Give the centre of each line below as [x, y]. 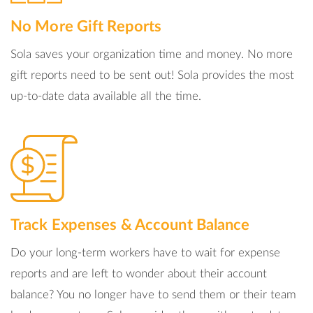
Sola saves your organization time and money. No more [152, 54]
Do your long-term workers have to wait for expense [145, 253]
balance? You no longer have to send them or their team [153, 294]
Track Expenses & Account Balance [130, 225]
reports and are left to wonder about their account [139, 274]
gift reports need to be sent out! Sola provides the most [152, 75]
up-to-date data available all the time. [106, 96]
